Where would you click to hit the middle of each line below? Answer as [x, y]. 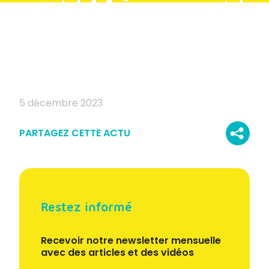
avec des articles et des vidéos [117, 252]
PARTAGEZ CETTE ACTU [75, 133]
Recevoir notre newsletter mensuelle [131, 240]
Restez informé [86, 207]
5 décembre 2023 [61, 103]
